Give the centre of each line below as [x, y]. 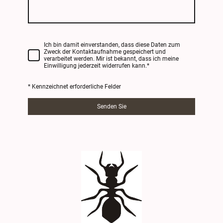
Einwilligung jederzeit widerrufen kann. [95, 65]
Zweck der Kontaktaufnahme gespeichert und [105, 52]
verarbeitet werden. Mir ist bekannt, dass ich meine [111, 58]
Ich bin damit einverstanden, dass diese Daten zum [112, 45]
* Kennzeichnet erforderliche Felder [74, 87]
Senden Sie [111, 107]
